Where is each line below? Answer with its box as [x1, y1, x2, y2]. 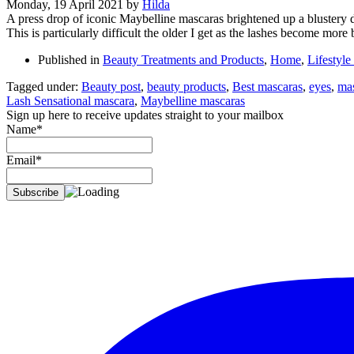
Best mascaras [232, 79, 303, 93]
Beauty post [81, 79, 141, 93]
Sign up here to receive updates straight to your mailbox [6, 107, 284, 122]
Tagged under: [6, 79, 78, 93]
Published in [38, 52, 100, 66]
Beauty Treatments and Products [103, 52, 264, 66]
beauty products [147, 79, 226, 93]
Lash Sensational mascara [6, 93, 134, 107]
